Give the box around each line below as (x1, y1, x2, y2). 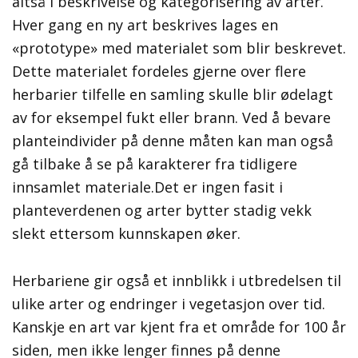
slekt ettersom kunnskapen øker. (12, 224, 241, 244)
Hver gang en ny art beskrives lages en (12, 15, 278, 35)
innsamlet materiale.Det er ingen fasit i (12, 177, 283, 197)
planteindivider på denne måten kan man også (12, 131, 333, 151)
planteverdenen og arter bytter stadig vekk (12, 201, 312, 221)
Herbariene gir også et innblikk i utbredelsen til (12, 271, 341, 291)
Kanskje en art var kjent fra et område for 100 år (12, 317, 346, 337)
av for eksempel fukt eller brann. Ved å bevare (12, 108, 331, 128)
